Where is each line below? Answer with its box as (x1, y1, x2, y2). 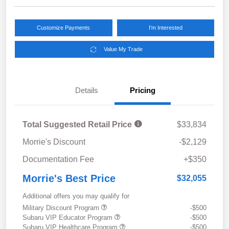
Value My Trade (103, 46, 143, 53)
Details (75, 86, 98, 95)
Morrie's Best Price (22, 173, 116, 185)
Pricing (130, 86, 155, 95)
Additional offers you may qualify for (22, 192, 129, 200)
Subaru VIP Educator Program (22, 214, 114, 222)
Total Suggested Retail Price (22, 120, 134, 129)
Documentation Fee (22, 155, 94, 164)
